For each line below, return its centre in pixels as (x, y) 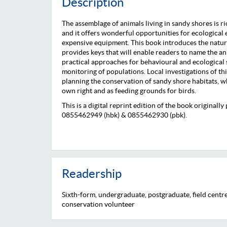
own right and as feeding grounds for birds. (129, 90)
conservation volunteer (98, 204)
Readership (92, 173)
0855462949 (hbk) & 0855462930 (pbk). (124, 115)
